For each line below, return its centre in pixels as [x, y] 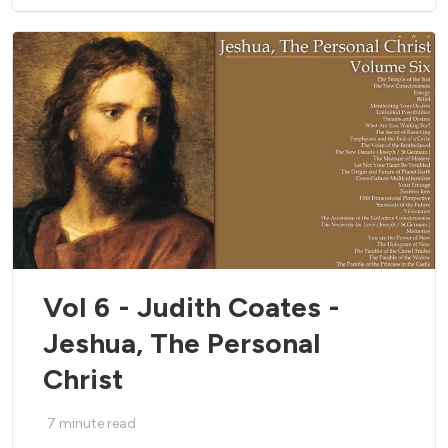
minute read [97, 424]
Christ [83, 379]
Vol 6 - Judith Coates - [191, 307]
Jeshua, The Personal [181, 343]
